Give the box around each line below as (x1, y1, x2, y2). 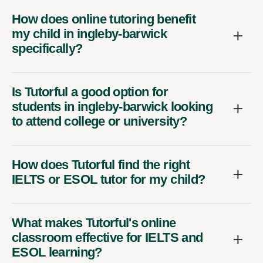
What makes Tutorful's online (12, 215, 176, 230)
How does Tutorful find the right (12, 157, 190, 172)
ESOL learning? (12, 244, 102, 259)
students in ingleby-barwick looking (12, 99, 213, 114)
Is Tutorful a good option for (12, 84, 168, 99)
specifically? (12, 41, 83, 56)
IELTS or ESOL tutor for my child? (12, 171, 205, 187)
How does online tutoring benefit (12, 11, 195, 26)
